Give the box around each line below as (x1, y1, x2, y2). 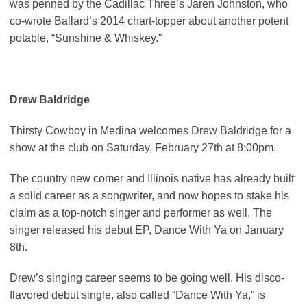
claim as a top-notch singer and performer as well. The (10, 207, 272, 219)
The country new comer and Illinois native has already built (10, 173, 294, 185)
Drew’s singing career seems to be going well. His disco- (10, 272, 284, 284)
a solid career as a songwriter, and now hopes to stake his (10, 190, 289, 202)
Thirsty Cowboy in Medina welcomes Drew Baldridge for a (10, 125, 291, 137)
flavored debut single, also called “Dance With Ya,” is (10, 289, 265, 302)
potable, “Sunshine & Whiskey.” (10, 32, 162, 45)
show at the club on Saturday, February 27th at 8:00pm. (10, 142, 276, 154)
